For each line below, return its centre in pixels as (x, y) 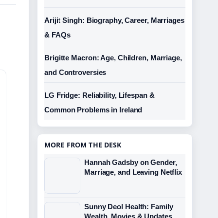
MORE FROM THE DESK (83, 145)
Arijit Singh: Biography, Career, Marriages (114, 20)
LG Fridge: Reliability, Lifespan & (100, 95)
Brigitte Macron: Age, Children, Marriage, (113, 58)
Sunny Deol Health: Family (129, 207)
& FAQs (57, 35)
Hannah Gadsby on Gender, (131, 162)
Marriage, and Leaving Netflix (133, 172)
